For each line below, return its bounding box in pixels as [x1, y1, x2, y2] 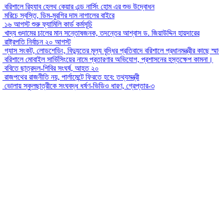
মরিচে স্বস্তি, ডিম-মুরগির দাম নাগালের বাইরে [2, 11, 114, 20]
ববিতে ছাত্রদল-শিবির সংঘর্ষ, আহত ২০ [2, 64, 99, 72]
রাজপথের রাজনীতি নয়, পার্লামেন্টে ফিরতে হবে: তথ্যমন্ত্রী [2, 72, 139, 81]
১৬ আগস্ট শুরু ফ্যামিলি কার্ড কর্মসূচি [2, 20, 92, 28]
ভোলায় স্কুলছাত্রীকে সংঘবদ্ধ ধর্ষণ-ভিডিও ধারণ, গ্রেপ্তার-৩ [2, 81, 154, 90]
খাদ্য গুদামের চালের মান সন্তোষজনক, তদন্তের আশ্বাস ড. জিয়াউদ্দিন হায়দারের [2, 28, 199, 37]
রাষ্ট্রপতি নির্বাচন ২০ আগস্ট [2, 37, 71, 46]
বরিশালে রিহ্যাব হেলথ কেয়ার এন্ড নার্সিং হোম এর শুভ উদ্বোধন [2, 2, 154, 11]
